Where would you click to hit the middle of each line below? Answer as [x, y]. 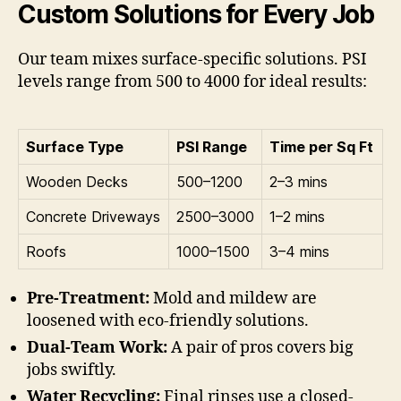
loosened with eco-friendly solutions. [168, 321]
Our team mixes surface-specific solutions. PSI [192, 60]
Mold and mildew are [233, 299]
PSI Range [212, 147]
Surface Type [75, 147]
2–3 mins [299, 182]
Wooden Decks [77, 182]
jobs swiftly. [72, 371]
